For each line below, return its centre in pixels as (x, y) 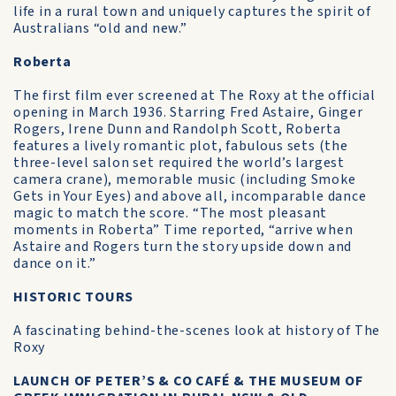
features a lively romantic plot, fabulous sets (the (181, 146)
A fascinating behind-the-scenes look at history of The (197, 331)
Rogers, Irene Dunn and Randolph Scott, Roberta (177, 129)
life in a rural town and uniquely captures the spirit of (192, 11)
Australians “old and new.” (100, 28)
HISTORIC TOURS (74, 297)
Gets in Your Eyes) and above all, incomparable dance (190, 196)
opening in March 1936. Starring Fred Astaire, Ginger (188, 112)
